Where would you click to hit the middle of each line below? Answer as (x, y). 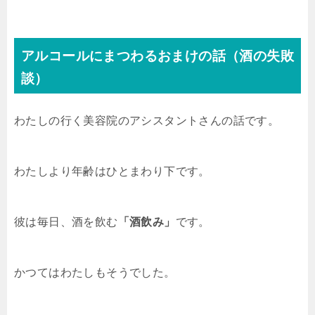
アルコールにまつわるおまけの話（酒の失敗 (157, 56)
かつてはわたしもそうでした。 (95, 273)
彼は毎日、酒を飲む (66, 222)
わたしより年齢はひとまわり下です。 (112, 172)
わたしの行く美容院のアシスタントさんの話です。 (147, 121)
